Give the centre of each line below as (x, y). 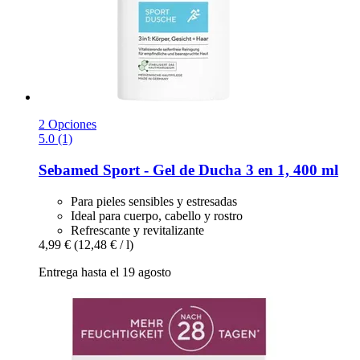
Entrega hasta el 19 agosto (105, 272)
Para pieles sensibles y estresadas (154, 201)
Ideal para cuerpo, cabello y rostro (157, 215)
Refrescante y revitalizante (137, 230)
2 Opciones (67, 125)
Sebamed (69, 170)
